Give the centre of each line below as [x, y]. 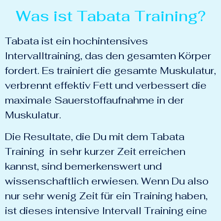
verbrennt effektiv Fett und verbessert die [106, 86]
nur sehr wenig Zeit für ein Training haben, [106, 196]
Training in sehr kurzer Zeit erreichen [95, 152]
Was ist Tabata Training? [110, 16]
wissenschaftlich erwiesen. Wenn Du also [107, 181]
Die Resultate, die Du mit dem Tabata [95, 137]
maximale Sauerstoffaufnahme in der [94, 100]
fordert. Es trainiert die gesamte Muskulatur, [110, 71]
